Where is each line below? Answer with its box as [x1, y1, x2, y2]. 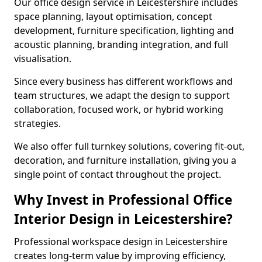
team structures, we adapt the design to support [14, 89, 230, 102]
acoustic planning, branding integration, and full [14, 38, 228, 51]
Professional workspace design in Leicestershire [14, 235, 227, 248]
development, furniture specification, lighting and [14, 24, 234, 37]
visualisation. [14, 52, 71, 65]
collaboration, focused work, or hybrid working [14, 103, 223, 116]
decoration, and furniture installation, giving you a [14, 154, 236, 167]
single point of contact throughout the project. [14, 168, 221, 181]
